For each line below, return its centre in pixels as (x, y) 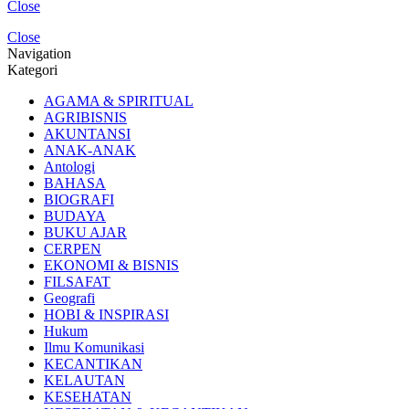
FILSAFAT (77, 281)
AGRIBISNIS (85, 117)
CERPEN (73, 248)
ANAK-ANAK (90, 150)
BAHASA (75, 183)
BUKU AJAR (85, 232)
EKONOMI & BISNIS (111, 265)
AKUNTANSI (87, 133)
